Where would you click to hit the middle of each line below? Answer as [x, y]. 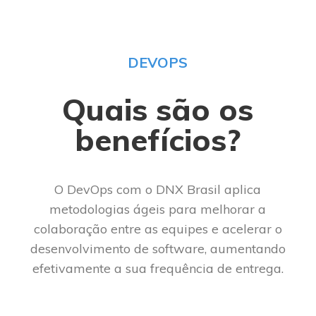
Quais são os [158, 109]
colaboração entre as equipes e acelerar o [158, 229]
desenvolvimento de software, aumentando [158, 248]
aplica [241, 189]
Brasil [202, 189]
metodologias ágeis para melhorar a [158, 209]
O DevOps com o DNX [119, 189]
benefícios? [158, 139]
